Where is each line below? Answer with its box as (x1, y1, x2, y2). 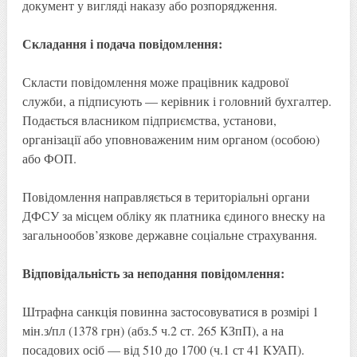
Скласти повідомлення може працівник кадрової (22, 73, 288, 90)
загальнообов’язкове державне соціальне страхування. (22, 226, 317, 243)
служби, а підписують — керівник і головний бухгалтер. (22, 92, 331, 109)
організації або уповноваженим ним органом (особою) (22, 130, 320, 147)
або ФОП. (22, 149, 76, 167)
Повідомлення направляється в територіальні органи (22, 187, 310, 205)
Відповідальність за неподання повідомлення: (22, 263, 284, 282)
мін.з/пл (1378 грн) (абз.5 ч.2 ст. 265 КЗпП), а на (22, 321, 284, 339)
